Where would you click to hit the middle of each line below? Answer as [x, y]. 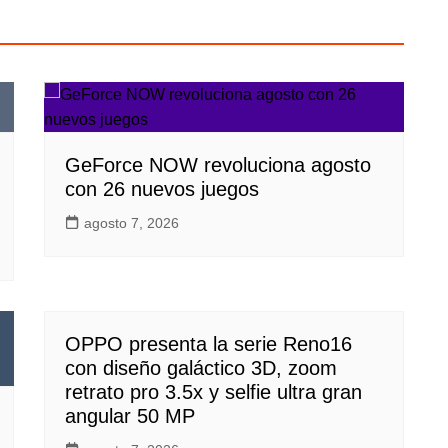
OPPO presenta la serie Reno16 [208, 344]
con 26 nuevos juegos [162, 189]
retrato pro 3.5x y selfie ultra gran [213, 392]
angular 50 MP [130, 416]
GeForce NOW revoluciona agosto [218, 165]
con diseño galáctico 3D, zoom [201, 368]
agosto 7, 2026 [131, 223]
